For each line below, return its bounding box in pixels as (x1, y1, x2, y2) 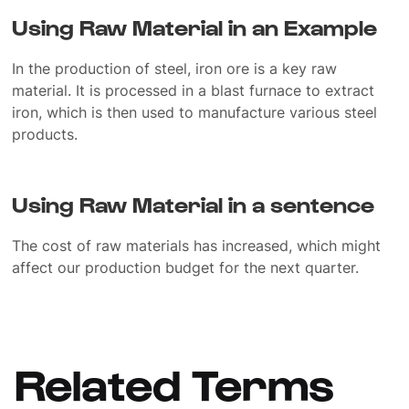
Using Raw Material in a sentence (12, 191, 375, 216)
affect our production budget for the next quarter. (12, 258, 360, 277)
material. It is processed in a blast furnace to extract (12, 81, 375, 100)
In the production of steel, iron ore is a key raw (12, 59, 338, 78)
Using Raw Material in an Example (12, 14, 378, 39)
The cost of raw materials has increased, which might (12, 236, 382, 255)
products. (12, 125, 79, 143)
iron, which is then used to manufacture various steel (12, 103, 378, 121)
